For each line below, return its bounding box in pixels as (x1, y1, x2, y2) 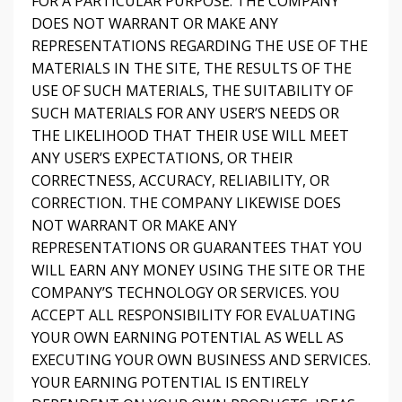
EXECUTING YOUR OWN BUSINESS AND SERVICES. (31, 350, 371, 370)
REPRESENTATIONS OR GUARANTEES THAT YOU (31, 238, 363, 258)
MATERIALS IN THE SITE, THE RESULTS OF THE (31, 58, 352, 78)
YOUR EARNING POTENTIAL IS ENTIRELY (31, 372, 309, 392)
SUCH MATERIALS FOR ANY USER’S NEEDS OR (31, 103, 339, 123)
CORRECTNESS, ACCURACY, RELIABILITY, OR (31, 170, 329, 190)
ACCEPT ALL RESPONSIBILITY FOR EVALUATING (31, 305, 355, 325)
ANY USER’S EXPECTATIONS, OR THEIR (31, 148, 293, 168)
